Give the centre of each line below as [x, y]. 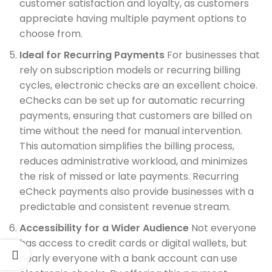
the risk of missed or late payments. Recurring [129, 176]
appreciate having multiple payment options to [133, 19]
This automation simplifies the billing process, [127, 146]
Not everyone [223, 228]
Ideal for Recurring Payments [92, 55]
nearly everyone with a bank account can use [128, 258]
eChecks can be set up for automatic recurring [132, 100]
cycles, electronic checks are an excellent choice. [138, 85]
